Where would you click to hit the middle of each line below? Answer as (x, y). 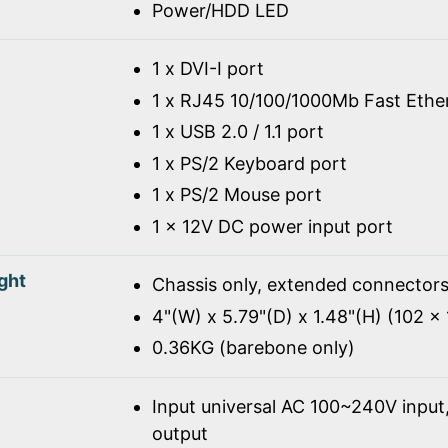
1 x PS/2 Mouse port (236, 195)
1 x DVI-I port (207, 69)
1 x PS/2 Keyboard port (249, 163)
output (179, 433)
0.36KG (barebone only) (253, 348)
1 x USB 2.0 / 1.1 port (237, 132)
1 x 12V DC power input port (272, 226)
